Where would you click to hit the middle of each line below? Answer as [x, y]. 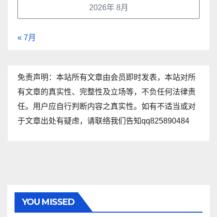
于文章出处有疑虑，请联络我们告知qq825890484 [103, 121]
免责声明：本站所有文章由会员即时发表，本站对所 [107, 77]
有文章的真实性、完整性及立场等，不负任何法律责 [107, 92]
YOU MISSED [48, 202]
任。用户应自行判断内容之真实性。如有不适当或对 [107, 106]
